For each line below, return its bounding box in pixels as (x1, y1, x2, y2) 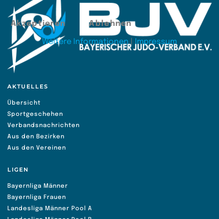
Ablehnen (89, 19, 132, 28)
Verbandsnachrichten (7, 123, 80, 129)
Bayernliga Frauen (7, 195, 66, 201)
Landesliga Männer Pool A (7, 206, 92, 212)
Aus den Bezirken (7, 134, 65, 140)
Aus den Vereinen (7, 145, 66, 152)
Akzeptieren (11, 19, 66, 28)
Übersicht (7, 100, 41, 107)
